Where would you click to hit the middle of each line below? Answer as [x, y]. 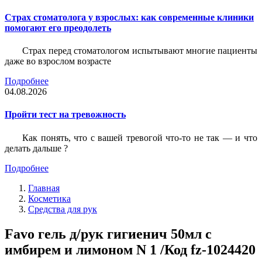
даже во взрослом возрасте [58, 61]
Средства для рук [63, 209]
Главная [44, 188]
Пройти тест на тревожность [65, 115]
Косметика [49, 198]
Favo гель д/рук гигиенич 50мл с [108, 234]
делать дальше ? [36, 148]
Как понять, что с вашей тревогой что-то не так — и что [140, 137]
